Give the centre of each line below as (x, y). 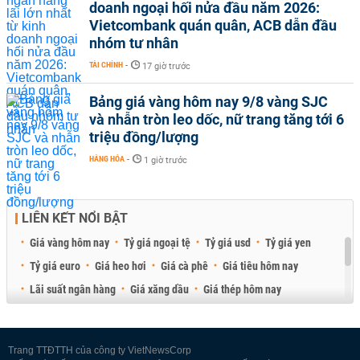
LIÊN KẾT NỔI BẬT (75, 218)
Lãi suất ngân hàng (73, 289)
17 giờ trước (166, 66)
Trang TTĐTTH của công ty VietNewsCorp (100, 350)
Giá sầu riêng (60, 312)
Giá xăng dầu (160, 289)
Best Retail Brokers (74, 335)
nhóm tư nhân (134, 43)
